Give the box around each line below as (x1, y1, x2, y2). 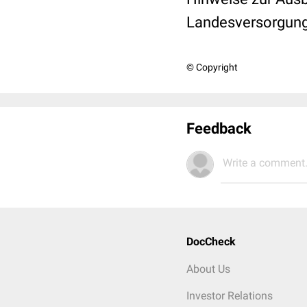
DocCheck (186, 235, 236, 248)
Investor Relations (186, 289, 273, 302)
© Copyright (186, 62, 238, 73)
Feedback (186, 120, 251, 137)
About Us (186, 262, 230, 275)
